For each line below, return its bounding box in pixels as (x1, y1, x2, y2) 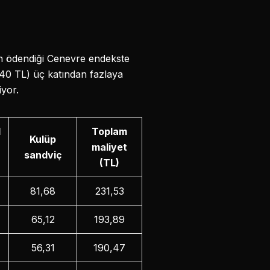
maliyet (92, 140, 127, 153)
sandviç (24, 148, 62, 161)
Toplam (92, 125, 127, 137)
